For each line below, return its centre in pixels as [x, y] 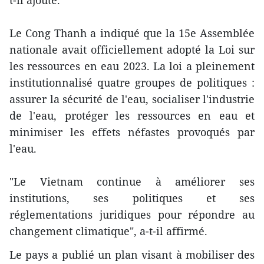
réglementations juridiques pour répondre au [132, 215]
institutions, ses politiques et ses [132, 198]
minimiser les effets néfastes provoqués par [132, 132]
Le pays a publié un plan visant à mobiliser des [132, 255]
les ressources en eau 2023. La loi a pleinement [132, 66]
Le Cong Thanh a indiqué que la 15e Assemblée [132, 33]
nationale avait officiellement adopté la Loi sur [132, 50]
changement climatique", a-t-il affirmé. [108, 231]
